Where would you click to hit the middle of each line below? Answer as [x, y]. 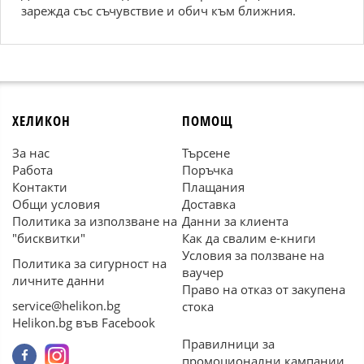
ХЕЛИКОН [41, 121]
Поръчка [208, 170]
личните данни [58, 280]
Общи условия [56, 204]
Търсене [206, 153]
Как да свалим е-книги [249, 238]
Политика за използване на [95, 221]
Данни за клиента [235, 221]
